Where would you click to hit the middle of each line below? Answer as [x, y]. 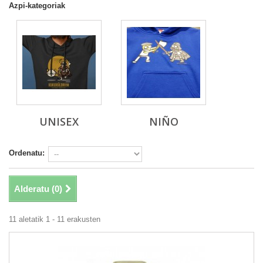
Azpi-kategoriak [37, 6]
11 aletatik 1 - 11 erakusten [55, 220]
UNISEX [59, 122]
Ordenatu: [27, 153]
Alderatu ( [34, 189]
